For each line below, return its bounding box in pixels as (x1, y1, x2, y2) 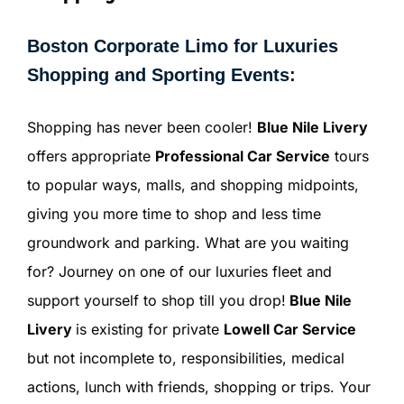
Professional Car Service (154, 147, 330, 166)
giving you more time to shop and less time (26, 205, 321, 224)
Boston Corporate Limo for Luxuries (26, 35, 338, 56)
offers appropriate (26, 147, 155, 166)
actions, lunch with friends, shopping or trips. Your (26, 378, 371, 397)
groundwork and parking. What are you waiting (26, 234, 349, 252)
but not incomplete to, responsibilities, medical (26, 349, 344, 368)
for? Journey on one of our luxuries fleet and (26, 262, 332, 281)
